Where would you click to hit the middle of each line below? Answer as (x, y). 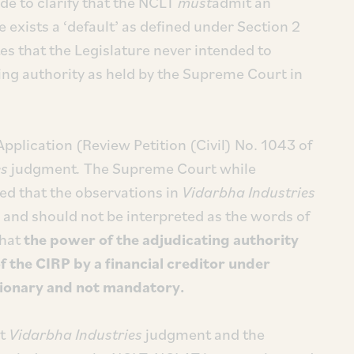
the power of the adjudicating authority (161, 239)
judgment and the (203, 334)
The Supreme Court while (170, 168)
